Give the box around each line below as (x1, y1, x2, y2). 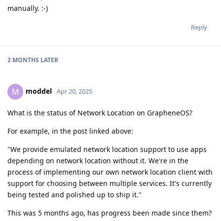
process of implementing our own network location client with (7, 167, 213, 177)
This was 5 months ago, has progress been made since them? (7, 208, 212, 218)
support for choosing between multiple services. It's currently (7, 178, 212, 188)
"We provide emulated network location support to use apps (7, 144, 207, 154)
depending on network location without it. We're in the (7, 155, 188, 165)
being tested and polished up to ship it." (7, 189, 142, 199)
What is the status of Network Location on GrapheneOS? (7, 108, 192, 117)
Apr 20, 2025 (57, 86, 92, 96)
